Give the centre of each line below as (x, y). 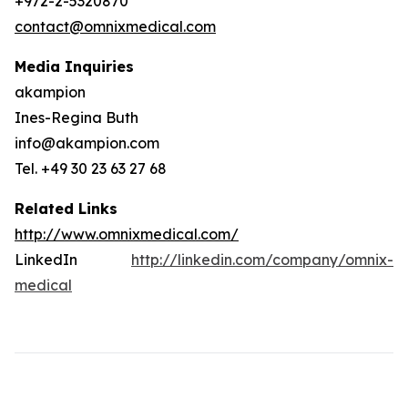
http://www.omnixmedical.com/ (127, 234)
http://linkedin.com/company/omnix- (262, 260)
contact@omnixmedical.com (115, 26)
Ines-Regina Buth (76, 117)
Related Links (66, 209)
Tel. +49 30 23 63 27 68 (91, 168)
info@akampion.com (87, 143)
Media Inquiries (74, 66)
